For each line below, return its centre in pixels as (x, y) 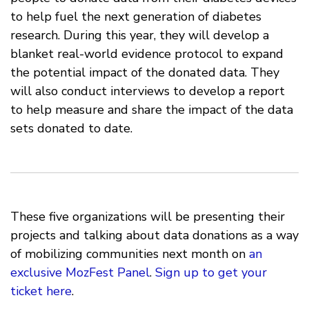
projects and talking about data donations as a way (154, 236)
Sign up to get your (211, 273)
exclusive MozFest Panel (80, 273)
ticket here (41, 291)
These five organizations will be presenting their (148, 217)
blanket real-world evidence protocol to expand (147, 54)
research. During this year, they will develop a (140, 36)
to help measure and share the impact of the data (152, 110)
